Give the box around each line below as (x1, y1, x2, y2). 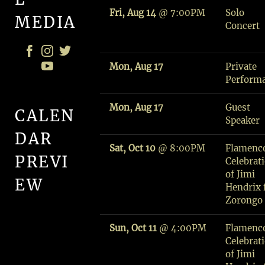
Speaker (225, 115, 260, 126)
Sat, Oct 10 (109, 143, 156, 154)
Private (225, 61, 257, 72)
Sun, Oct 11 (109, 222, 157, 234)
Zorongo (225, 195, 263, 206)
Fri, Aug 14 (109, 7, 157, 18)
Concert (225, 20, 260, 31)
